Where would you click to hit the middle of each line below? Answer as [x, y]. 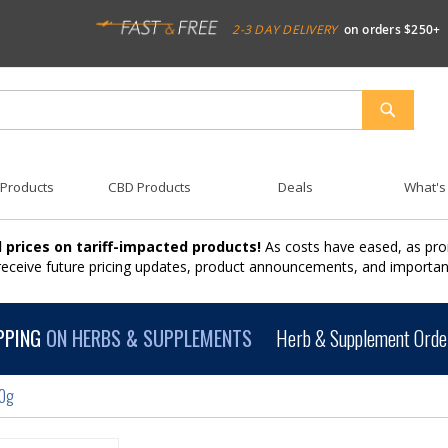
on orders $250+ [392, 29]
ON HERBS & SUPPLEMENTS [147, 337]
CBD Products [150, 187]
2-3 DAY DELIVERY [285, 29]
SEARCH [411, 135]
